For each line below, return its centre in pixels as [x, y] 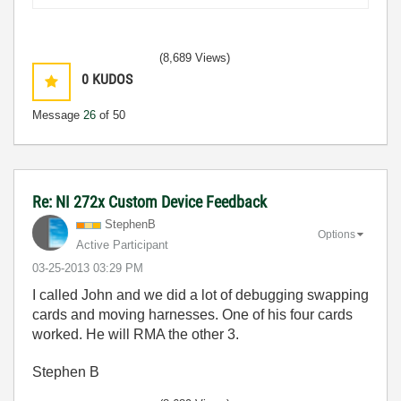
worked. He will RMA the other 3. [136, 334]
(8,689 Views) [195, 58]
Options [337, 234]
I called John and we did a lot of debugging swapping [200, 295]
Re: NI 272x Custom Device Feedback [149, 202]
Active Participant [122, 245]
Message [58, 115]
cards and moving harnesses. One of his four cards [192, 315]
